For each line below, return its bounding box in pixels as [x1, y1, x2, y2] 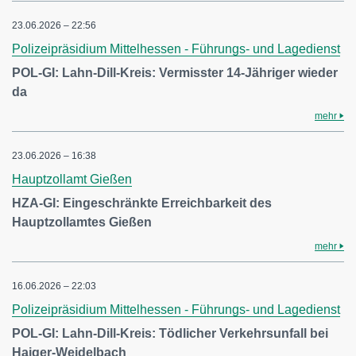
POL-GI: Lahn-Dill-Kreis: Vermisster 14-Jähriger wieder [12, 66, 338, 79]
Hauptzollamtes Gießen [12, 215, 152, 229]
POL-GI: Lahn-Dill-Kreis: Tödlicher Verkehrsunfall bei [12, 327, 328, 340]
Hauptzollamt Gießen [12, 172, 132, 186]
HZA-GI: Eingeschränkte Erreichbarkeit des [12, 196, 272, 210]
